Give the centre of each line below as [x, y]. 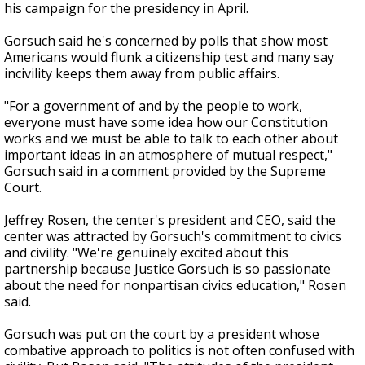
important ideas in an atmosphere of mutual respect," [168, 155]
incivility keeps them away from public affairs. [142, 73]
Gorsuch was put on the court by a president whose [162, 334]
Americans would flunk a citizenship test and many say [169, 57]
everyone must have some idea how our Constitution [166, 122]
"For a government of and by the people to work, [153, 106]
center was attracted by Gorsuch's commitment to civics [173, 236]
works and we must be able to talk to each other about [171, 139]
